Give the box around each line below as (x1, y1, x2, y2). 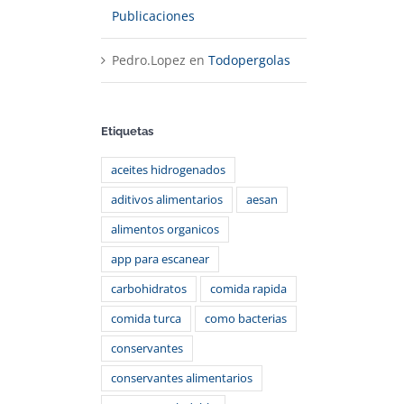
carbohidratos (111, 280, 187, 297)
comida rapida (210, 280, 287, 297)
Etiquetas (101, 124, 153, 138)
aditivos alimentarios (111, 191, 223, 207)
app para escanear (111, 251, 209, 267)
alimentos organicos (111, 221, 219, 237)
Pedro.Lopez (112, 50, 186, 69)
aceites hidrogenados (111, 161, 225, 178)
